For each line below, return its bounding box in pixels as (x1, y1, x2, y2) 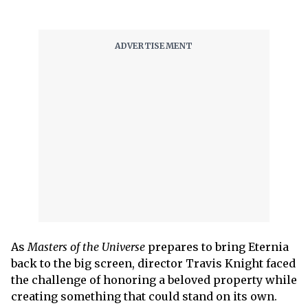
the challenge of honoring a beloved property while (11, 273, 297, 287)
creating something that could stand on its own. (11, 289, 277, 303)
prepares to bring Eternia (148, 240, 289, 254)
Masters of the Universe (27, 240, 148, 254)
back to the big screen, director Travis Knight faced (11, 256, 296, 270)
